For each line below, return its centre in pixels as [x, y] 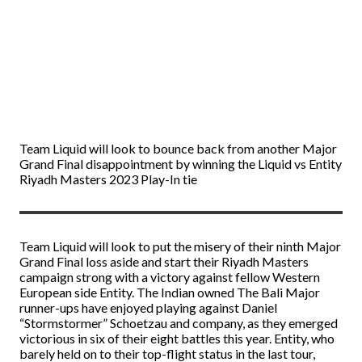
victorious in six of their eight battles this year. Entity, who [177, 338]
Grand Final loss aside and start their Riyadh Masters [164, 261]
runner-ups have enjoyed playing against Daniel [148, 307]
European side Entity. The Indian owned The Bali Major [170, 292]
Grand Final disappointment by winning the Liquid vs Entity [181, 164]
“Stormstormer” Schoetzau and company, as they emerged [179, 323]
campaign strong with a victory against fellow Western [170, 277]
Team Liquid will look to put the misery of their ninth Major [180, 246]
